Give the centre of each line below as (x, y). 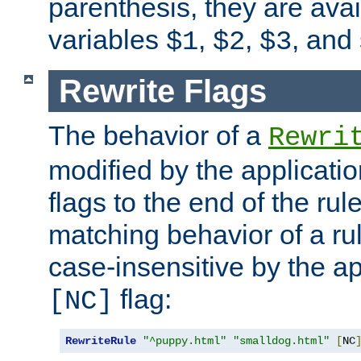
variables (107, 39)
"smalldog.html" (281, 341)
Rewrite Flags (162, 91)
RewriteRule (101, 341)
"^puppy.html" (185, 341)
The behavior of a (158, 136)
